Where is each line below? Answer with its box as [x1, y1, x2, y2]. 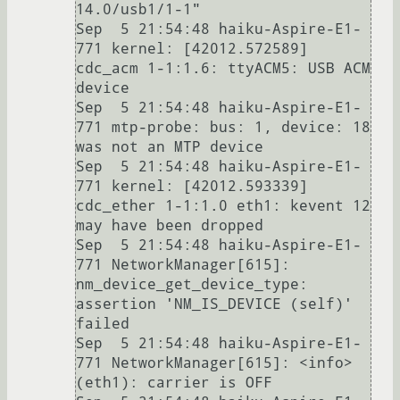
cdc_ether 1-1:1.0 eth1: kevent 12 [76, 196, 371, 214]
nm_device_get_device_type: [76, 275, 308, 293]
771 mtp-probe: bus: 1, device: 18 [76, 118, 371, 136]
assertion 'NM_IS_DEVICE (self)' [76, 295, 353, 312]
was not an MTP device [76, 137, 263, 155]
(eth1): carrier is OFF [76, 373, 272, 391]
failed [76, 314, 129, 332]
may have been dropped [76, 216, 263, 234]
